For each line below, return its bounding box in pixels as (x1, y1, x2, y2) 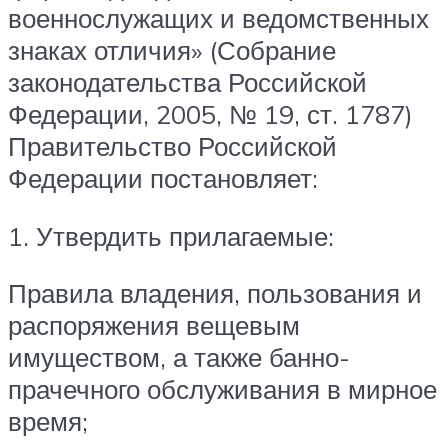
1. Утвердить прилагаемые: (8, 219, 334, 252)
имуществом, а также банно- (8, 341, 350, 374)
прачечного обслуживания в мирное (8, 373, 437, 406)
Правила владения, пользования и (8, 277, 422, 310)
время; (8, 405, 88, 438)
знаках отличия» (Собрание (8, 34, 336, 67)
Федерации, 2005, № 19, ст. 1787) (8, 98, 413, 131)
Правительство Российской (8, 130, 337, 163)
